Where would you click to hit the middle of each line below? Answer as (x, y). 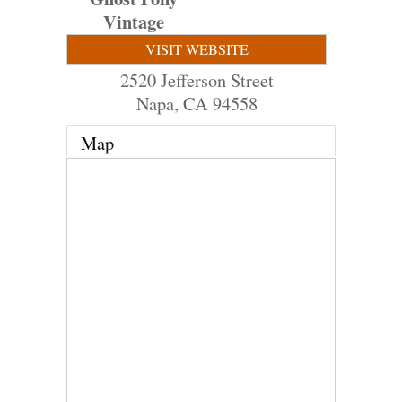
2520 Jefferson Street (197, 80)
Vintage (134, 22)
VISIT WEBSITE (197, 49)
